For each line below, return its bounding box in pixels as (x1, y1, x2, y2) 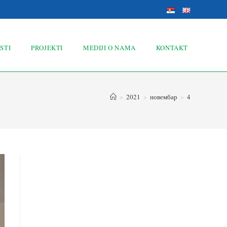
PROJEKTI (31, 43, 63, 52)
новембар (150, 92, 177, 101)
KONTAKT (156, 43, 188, 52)
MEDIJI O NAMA (83, 43, 136, 52)
